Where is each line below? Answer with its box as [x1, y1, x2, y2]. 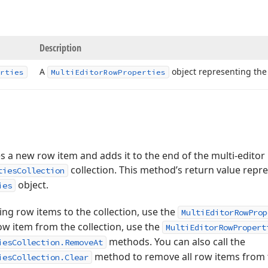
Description [39, 41, 81, 54]
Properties [118, 68, 166, 77]
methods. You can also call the [106, 235, 245, 248]
